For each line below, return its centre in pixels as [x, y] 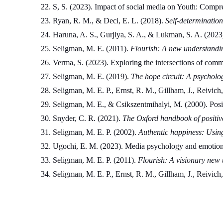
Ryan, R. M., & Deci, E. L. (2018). [109, 21]
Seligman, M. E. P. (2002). [95, 132]
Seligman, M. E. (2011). [91, 49]
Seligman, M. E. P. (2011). [95, 160]
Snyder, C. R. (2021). [87, 118]
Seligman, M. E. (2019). [92, 77]
